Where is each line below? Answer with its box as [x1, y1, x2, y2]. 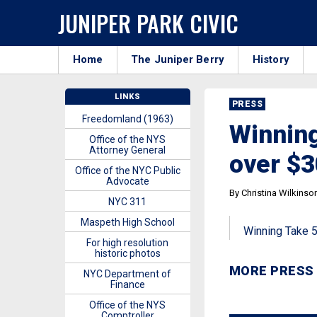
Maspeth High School [80, 217, 175, 228]
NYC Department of [83, 268, 172, 279]
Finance [110, 279, 145, 290]
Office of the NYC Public [74, 165, 180, 176]
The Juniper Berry [131, 53, 224, 66]
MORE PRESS [229, 263, 314, 278]
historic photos [94, 248, 161, 259]
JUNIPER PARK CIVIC [58, 6, 238, 40]
